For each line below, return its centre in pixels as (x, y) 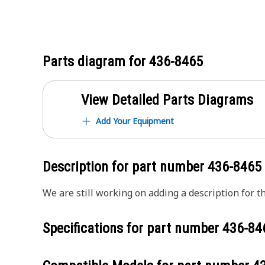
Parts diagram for (96, 62)
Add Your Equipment (135, 121)
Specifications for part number (132, 228)
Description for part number (125, 167)
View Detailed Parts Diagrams (167, 100)
